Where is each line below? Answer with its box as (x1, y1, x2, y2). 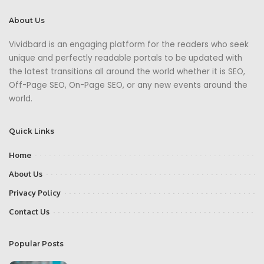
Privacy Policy (9, 188, 61, 197)
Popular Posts (9, 239, 64, 248)
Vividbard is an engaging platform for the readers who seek (9, 39, 249, 50)
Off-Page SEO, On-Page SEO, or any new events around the (9, 80, 247, 91)
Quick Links (9, 127, 54, 136)
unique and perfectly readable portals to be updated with (9, 52, 242, 64)
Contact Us (9, 207, 49, 216)
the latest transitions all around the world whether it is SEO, (9, 66, 245, 77)
